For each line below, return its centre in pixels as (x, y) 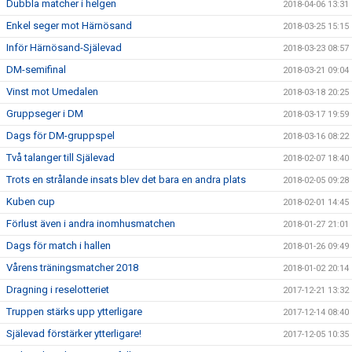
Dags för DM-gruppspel (60, 136)
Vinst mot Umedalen (52, 92)
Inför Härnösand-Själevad (64, 48)
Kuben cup (31, 202)
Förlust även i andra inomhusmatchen (91, 224)
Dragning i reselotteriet (58, 290)
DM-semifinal (36, 70)
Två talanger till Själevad (60, 158)
